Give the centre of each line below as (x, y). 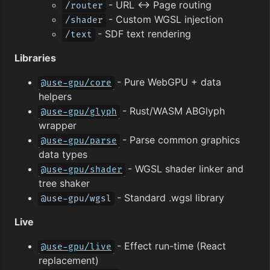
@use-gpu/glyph (79, 111)
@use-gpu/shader (82, 169)
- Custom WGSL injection (164, 19)
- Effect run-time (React (170, 246)
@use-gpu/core (76, 83)
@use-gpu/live (76, 246)
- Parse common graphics (180, 140)
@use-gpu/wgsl (76, 198)
